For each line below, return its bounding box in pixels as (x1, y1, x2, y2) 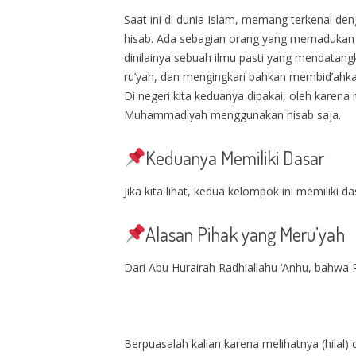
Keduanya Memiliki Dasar (145, 145, 325, 170)
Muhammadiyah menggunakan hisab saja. (124, 106, 341, 122)
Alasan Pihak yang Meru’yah (145, 221, 346, 246)
